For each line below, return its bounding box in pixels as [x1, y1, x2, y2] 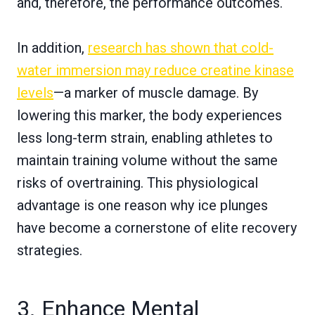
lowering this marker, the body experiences [17, 106, 282, 124]
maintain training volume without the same [17, 151, 278, 169]
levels [17, 84, 53, 101]
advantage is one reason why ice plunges [17, 196, 268, 214]
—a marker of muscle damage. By [53, 84, 258, 101]
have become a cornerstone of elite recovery [17, 219, 297, 236]
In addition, [17, 39, 88, 56]
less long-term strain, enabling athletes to [17, 129, 273, 146]
